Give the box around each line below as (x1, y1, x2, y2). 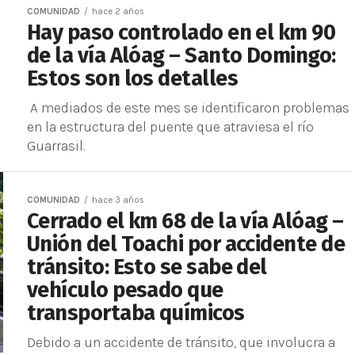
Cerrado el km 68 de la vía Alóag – (27, 208, 344, 234)
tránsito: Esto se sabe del (27, 254, 267, 280)
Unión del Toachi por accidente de (27, 231, 345, 257)
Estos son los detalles (27, 66, 239, 91)
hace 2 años (92, 6, 144, 17)
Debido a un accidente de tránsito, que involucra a (27, 334, 335, 350)
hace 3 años (92, 195, 144, 205)
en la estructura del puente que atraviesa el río (27, 119, 314, 135)
